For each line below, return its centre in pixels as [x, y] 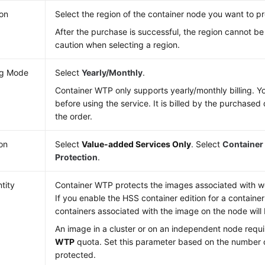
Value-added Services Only [137, 144]
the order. [74, 116]
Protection [77, 157]
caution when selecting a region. [118, 45]
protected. [76, 255]
